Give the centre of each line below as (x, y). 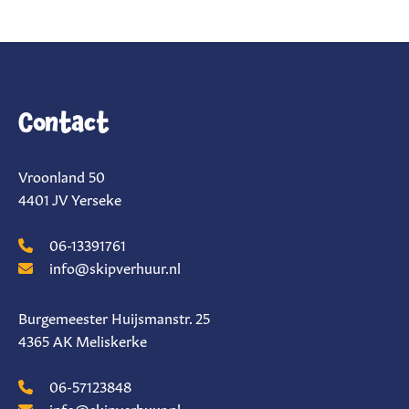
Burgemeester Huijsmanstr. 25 (114, 317)
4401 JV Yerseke (70, 199)
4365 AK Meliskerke (83, 340)
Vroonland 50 (62, 176)
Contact (64, 122)
